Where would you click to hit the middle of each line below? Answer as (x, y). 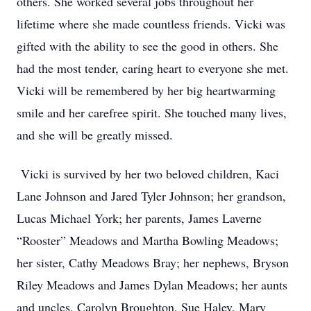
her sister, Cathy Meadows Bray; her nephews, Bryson (153, 262)
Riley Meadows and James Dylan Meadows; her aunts (152, 285)
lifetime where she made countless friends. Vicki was (151, 24)
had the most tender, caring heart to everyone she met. (153, 68)
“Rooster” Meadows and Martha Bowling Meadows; (148, 240)
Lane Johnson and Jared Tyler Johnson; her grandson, (151, 196)
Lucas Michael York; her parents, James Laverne (139, 218)
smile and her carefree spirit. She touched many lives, (152, 112)
